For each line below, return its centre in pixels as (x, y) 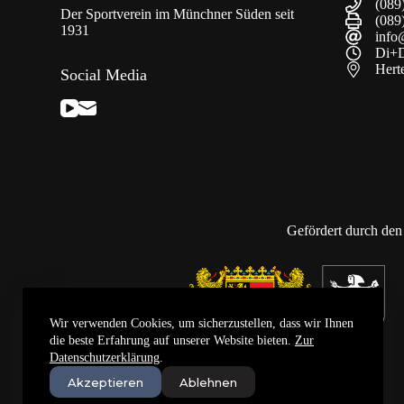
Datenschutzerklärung (105, 358)
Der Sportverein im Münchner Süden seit (178, 14)
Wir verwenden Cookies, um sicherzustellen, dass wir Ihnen (202, 323)
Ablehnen (208, 382)
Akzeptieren (106, 382)
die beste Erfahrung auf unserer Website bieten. (172, 340)
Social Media (104, 75)
